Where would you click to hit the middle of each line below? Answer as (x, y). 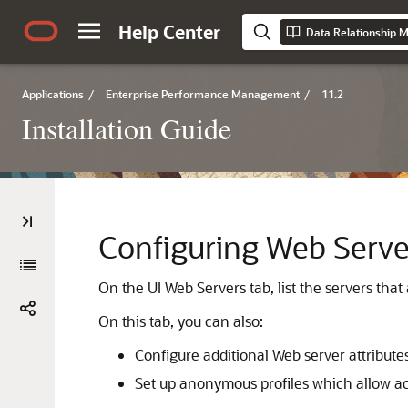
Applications (53, 94)
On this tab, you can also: (181, 321)
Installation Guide (127, 128)
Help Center (169, 32)
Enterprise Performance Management (203, 94)
